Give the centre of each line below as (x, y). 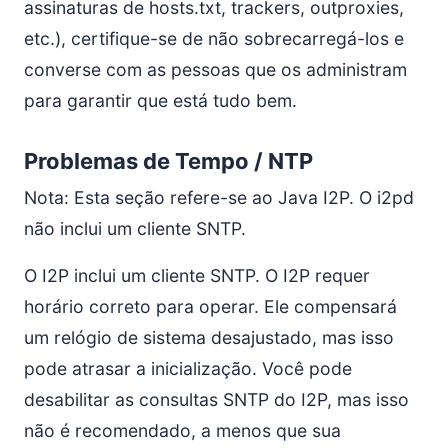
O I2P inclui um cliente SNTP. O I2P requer (197, 275)
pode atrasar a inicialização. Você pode (188, 368)
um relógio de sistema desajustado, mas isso (209, 337)
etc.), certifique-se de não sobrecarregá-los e (214, 38)
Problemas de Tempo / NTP (168, 161)
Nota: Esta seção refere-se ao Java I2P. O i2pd (219, 197)
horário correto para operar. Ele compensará (210, 306)
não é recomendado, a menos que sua (182, 430)
